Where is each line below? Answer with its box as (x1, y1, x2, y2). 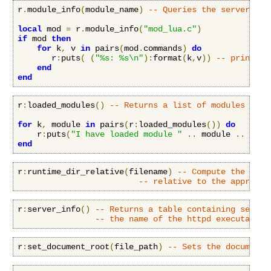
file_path (114, 242, 158, 252)
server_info (27, 204, 80, 215)
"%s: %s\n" (95, 53, 143, 64)
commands (143, 44, 182, 54)
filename (129, 167, 168, 177)
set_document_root (27, 242, 109, 252)
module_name (85, 5, 139, 15)
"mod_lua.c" (143, 24, 197, 34)
